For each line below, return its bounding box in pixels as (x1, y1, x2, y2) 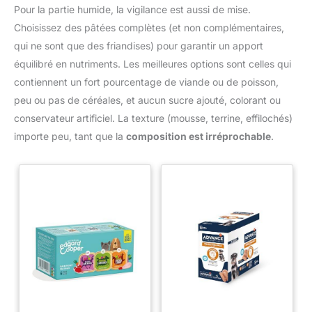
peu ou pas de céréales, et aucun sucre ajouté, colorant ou (14, 93, 281, 106)
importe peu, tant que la (14, 130, 126, 142)
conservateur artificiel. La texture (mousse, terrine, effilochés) (14, 111, 292, 124)
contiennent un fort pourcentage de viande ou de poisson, (14, 75, 279, 88)
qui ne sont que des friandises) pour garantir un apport (14, 39, 263, 52)
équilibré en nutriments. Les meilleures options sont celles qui (14, 57, 291, 70)
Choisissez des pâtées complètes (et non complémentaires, (14, 21, 284, 33)
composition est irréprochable (126, 130, 271, 142)
